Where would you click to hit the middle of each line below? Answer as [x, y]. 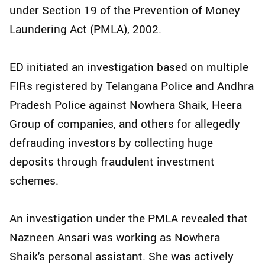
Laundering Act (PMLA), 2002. [85, 29]
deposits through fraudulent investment [112, 162]
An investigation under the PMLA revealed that [129, 219]
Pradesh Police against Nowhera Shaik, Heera [126, 105]
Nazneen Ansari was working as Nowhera [115, 237]
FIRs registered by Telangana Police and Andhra [132, 86]
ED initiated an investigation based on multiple [129, 67]
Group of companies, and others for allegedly [125, 124]
